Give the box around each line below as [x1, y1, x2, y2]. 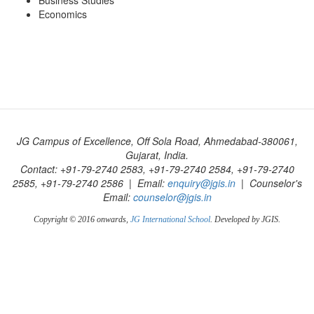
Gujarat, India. [125, 148, 189, 162]
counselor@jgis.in [132, 190, 212, 204]
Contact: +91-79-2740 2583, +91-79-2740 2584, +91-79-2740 [20, 162, 294, 176]
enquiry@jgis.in [167, 176, 235, 190]
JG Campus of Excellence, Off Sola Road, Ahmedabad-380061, [16, 134, 298, 148]
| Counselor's [235, 176, 302, 190]
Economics [39, 7, 87, 21]
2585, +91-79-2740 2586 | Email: [12, 176, 168, 190]
